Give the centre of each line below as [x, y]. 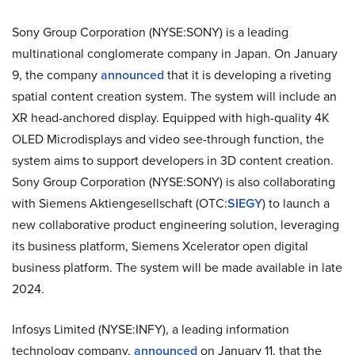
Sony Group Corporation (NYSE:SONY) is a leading [150, 32]
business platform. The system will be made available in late [177, 267]
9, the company [56, 74]
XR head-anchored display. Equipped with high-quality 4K [171, 117]
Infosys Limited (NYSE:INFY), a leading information [151, 329]
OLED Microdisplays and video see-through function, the [168, 139]
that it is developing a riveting [248, 74]
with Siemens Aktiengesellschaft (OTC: [120, 203]
